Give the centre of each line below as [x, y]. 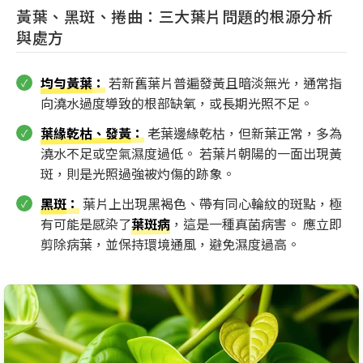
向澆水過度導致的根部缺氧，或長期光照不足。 [177, 102]
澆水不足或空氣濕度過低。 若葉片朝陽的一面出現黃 [191, 153]
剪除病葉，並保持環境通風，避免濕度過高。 [170, 243]
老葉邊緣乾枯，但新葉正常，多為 [243, 132]
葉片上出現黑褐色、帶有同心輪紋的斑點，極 [211, 203]
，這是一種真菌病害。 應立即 [256, 223]
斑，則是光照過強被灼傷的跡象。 [138, 173]
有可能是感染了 [86, 223]
